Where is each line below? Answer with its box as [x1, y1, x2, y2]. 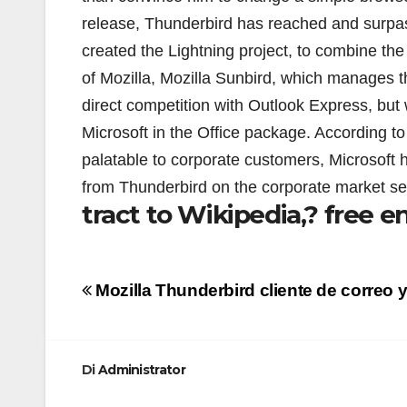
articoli [81, 305, 174, 342]
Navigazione [81, 273, 252, 310]
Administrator [97, 361, 185, 378]
